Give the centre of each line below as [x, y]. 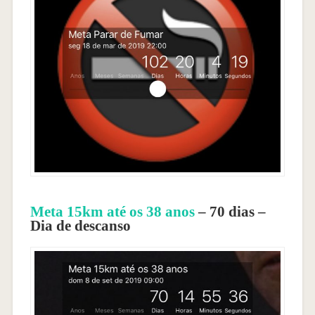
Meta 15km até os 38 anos [112, 211]
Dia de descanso [80, 225]
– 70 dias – [230, 211]
